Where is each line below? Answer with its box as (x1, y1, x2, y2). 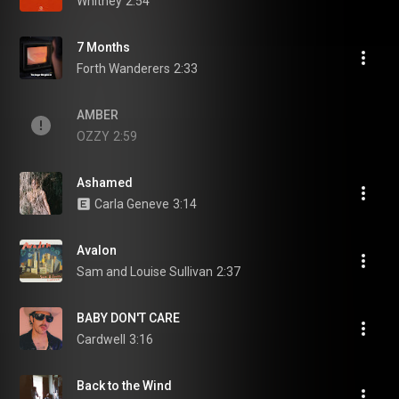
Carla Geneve (94, 197, 169, 211)
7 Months (77, 40, 130, 54)
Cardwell (77, 332, 126, 346)
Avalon (77, 243, 117, 257)
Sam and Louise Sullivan (77, 265, 213, 279)
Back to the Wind (77, 379, 172, 393)
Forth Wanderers (77, 61, 170, 76)
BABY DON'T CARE (77, 311, 180, 325)
